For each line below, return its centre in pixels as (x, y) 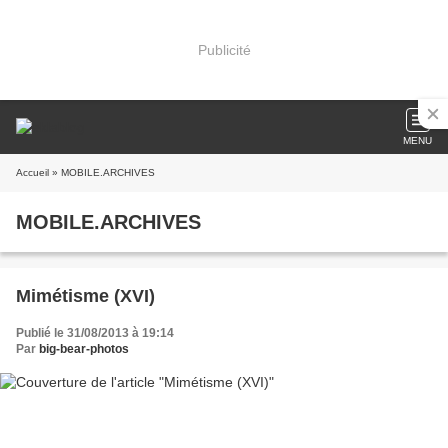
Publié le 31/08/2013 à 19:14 (95, 333)
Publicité (224, 49)
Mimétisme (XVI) (85, 296)
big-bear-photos (84, 349)
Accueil (32, 172)
